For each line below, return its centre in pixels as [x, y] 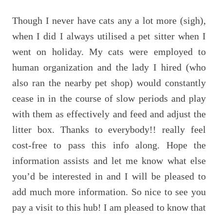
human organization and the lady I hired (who [109, 67]
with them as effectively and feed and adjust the [109, 114]
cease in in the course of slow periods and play [109, 98]
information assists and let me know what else [109, 160]
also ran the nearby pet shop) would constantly [109, 82]
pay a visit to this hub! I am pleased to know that [109, 207]
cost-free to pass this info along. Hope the [109, 145]
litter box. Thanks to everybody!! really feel [109, 129]
